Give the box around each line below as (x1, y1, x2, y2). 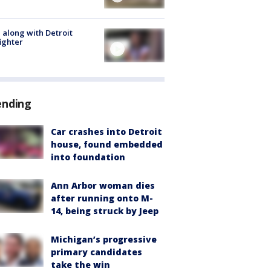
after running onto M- (51, 192, 153, 204)
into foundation (51, 151, 125, 163)
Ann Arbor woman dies (51, 180, 155, 192)
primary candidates (51, 246, 142, 258)
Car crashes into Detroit (51, 126, 162, 138)
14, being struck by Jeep (51, 205, 158, 217)
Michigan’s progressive (51, 233, 157, 246)
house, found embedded (51, 139, 163, 151)
